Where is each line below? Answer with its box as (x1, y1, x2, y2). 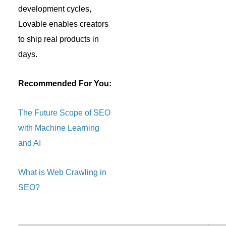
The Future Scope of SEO (18, 108, 110, 117)
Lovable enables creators (18, 19, 108, 28)
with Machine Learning (18, 123, 99, 132)
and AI (18, 138, 41, 147)
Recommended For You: (18, 79, 111, 88)
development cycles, (18, 4, 91, 13)
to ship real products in (18, 34, 99, 43)
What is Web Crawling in (18, 167, 106, 177)
